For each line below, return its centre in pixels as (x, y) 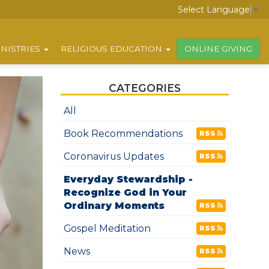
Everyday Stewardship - (128, 179)
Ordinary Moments (114, 206)
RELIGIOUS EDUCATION (113, 49)
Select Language (214, 10)
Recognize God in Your (125, 192)
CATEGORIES (144, 88)
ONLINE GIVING (218, 49)
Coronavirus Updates (113, 156)
